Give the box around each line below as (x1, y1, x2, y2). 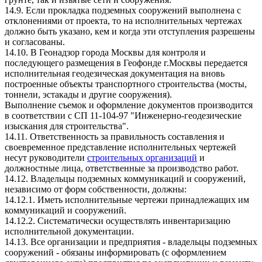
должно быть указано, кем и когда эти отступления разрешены (5, 26, 255, 36)
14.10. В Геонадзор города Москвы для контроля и (5, 47, 206, 57)
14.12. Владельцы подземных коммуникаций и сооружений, (5, 173, 246, 184)
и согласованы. (5, 36, 65, 47)
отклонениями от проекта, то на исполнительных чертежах (5, 15, 242, 26)
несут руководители (5, 152, 87, 163)
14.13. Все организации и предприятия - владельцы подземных (5, 236, 257, 247)
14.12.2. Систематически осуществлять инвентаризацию (5, 215, 230, 226)
